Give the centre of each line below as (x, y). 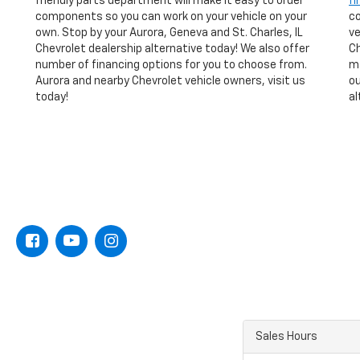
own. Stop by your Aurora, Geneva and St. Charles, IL (169, 33)
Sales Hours (286, 336)
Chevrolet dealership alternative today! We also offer (172, 49)
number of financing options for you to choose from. (171, 65)
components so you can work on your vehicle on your (171, 16)
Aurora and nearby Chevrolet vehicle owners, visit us (170, 81)
